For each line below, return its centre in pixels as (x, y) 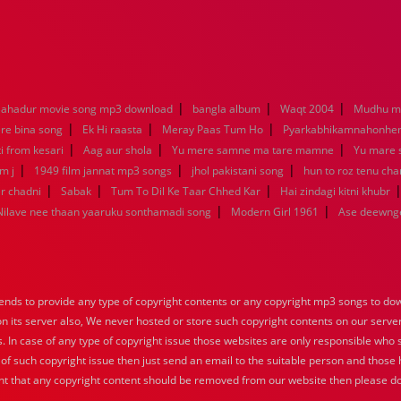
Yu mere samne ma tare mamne (253, 150)
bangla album (226, 109)
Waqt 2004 (307, 109)
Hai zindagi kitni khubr (335, 191)
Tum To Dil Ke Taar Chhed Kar (186, 191)
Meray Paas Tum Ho (213, 129)
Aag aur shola (118, 150)
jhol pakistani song (238, 171)
